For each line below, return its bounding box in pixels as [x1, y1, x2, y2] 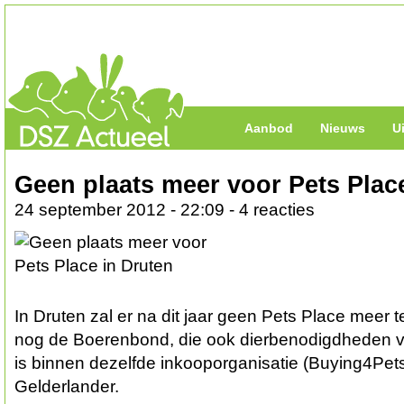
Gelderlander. [14, 377, 119, 396]
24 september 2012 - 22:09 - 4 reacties [14, 200, 315, 219]
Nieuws [320, 121, 365, 135]
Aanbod [244, 121, 293, 135]
